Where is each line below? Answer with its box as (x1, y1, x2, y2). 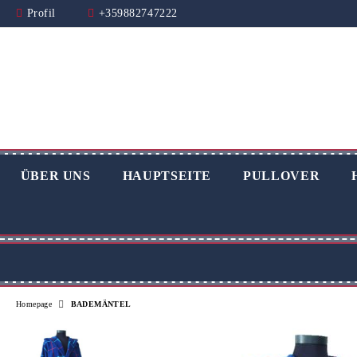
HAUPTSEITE (122, 169, 212, 182)
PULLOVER (243, 169, 320, 182)
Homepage (16, 299, 53, 308)
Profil (26, 7, 56, 19)
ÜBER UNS (20, 169, 91, 182)
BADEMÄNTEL (70, 299, 131, 308)
